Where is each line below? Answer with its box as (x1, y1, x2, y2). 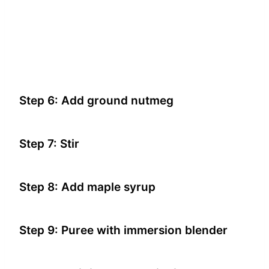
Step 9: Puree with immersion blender (19, 223, 228, 237)
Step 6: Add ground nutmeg (19, 93, 174, 107)
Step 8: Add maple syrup (19, 180, 156, 194)
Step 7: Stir (19, 136, 79, 151)
